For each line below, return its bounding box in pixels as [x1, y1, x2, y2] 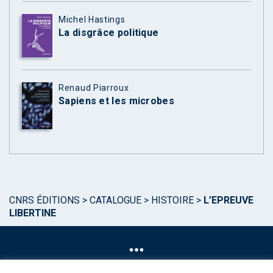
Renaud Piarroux [58, 83, 129, 93]
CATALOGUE [90, 194, 141, 206]
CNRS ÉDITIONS [9, 194, 80, 206]
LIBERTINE [9, 207, 56, 219]
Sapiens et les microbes [58, 95, 174, 107]
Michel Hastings [58, 15, 126, 25]
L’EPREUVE [204, 194, 253, 206]
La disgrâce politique [58, 27, 159, 39]
